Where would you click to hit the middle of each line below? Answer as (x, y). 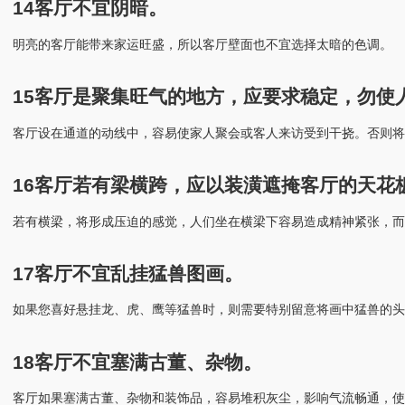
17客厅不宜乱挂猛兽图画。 (128, 273)
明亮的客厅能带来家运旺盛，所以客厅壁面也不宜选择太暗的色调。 (202, 44)
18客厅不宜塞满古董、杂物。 (137, 362)
